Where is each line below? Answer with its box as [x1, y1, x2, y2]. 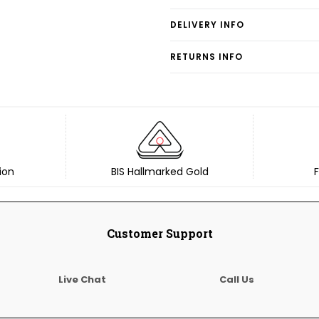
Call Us [219, 273, 254, 286]
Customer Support [106, 226, 213, 241]
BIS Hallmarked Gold [110, 164, 209, 179]
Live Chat [58, 273, 107, 286]
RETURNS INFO [170, 51, 243, 63]
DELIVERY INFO [170, 19, 244, 31]
